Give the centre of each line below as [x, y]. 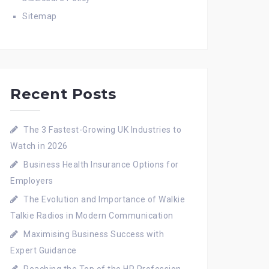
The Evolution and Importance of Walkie [104, 199]
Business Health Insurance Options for [101, 165]
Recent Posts [63, 94]
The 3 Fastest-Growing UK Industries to [102, 130]
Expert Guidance [44, 250]
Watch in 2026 [39, 146]
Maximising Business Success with [94, 234]
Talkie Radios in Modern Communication [92, 216]
